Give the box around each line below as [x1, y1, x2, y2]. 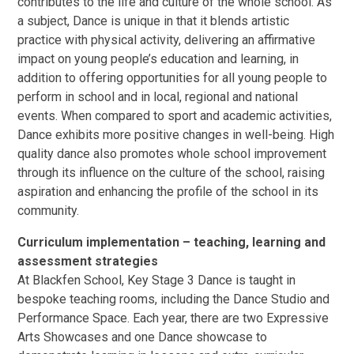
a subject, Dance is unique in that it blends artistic [17, 13, 290, 28]
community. [17, 202, 80, 218]
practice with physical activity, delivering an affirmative [17, 32, 316, 47]
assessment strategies [17, 253, 159, 269]
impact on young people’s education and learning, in [17, 51, 299, 66]
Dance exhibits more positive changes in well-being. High [17, 126, 335, 142]
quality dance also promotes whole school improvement [17, 145, 327, 161]
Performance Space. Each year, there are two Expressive [17, 310, 330, 326]
